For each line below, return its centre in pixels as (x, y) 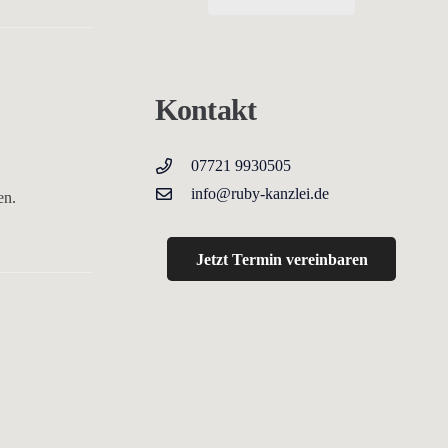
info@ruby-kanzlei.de (259, 193)
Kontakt (205, 109)
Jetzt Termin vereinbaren (281, 259)
